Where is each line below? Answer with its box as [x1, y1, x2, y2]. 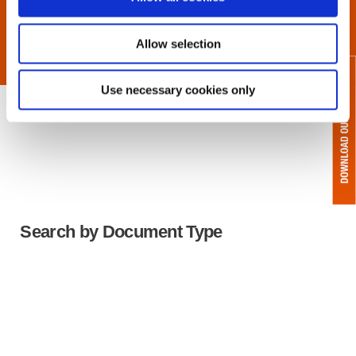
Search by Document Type [20, 221, 222, 242]
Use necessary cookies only [101, 83, 255, 97]
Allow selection [135, 37, 221, 50]
